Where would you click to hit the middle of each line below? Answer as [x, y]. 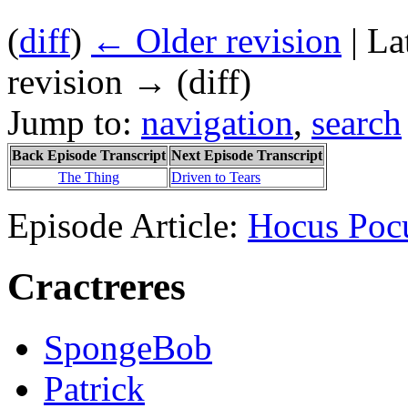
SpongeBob [128, 347]
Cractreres [97, 286]
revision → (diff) [129, 81]
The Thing [89, 177]
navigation [217, 122]
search [357, 122]
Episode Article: [127, 225]
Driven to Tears [216, 177]
